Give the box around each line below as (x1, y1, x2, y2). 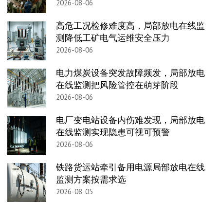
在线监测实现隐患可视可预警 (56, 127, 170, 138)
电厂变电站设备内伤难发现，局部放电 (56, 114, 205, 126)
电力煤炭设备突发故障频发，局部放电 (56, 67, 205, 79)
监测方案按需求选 (56, 174, 126, 185)
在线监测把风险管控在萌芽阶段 (56, 79, 179, 91)
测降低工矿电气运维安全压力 (56, 32, 170, 44)
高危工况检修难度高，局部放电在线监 (56, 20, 205, 32)
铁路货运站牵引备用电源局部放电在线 (56, 162, 205, 173)
